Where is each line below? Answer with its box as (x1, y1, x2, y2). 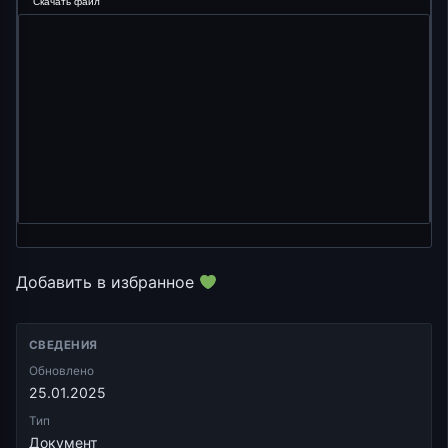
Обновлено (29, 364, 94, 379)
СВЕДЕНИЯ (29, 338, 98, 353)
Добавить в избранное (16, 272, 199, 293)
